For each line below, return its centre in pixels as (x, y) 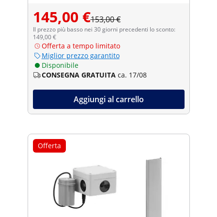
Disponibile (60, 65)
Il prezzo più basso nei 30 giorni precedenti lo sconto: (104, 29)
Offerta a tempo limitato (81, 46)
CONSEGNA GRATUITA (78, 75)
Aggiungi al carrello (108, 99)
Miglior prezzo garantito (80, 55)
